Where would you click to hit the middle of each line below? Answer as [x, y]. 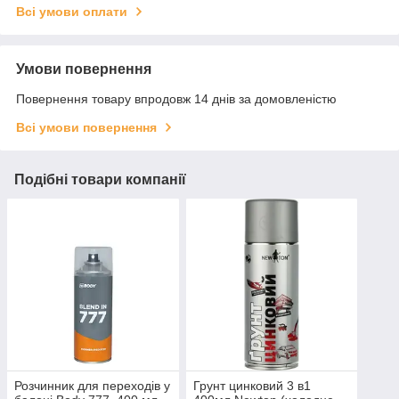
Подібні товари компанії [100, 180]
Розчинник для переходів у [92, 385]
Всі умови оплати [72, 12]
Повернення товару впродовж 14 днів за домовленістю [176, 99]
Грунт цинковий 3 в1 [252, 385]
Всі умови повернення [86, 128]
